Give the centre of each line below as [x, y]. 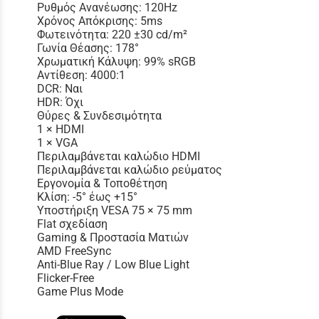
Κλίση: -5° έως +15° [87, 197]
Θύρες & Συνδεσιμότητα [99, 115]
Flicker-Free [66, 278]
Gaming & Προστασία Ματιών [113, 237]
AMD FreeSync [74, 251]
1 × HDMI [61, 129]
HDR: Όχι [60, 102]
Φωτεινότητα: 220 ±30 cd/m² [112, 34]
